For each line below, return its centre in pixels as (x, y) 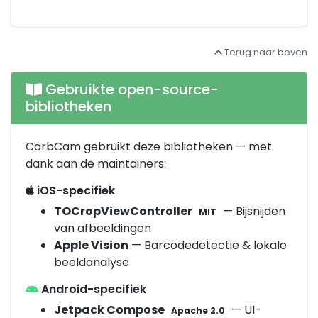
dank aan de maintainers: (96, 164)
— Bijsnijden (252, 212)
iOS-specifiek (75, 191)
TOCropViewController (123, 212)
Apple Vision (91, 246)
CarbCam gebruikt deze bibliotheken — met (149, 147)
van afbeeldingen (103, 229)
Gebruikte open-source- (130, 90)
